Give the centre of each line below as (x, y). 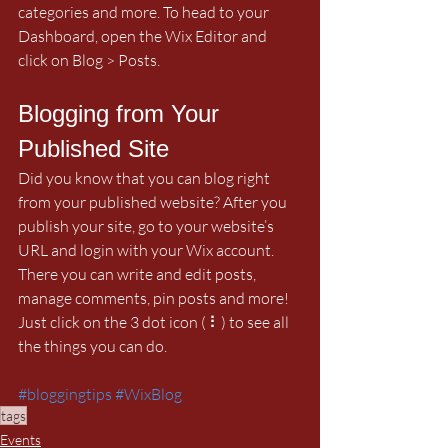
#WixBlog (148, 393)
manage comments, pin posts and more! (155, 297)
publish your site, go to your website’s (147, 225)
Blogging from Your (122, 113)
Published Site (93, 148)
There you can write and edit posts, (138, 273)
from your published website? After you (154, 201)
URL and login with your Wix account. (147, 249)
